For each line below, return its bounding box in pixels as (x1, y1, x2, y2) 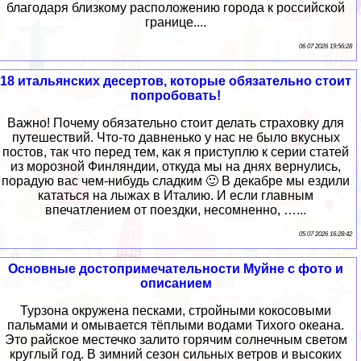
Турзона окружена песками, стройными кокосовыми (20, 304, 331, 318)
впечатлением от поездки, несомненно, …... (45, 203, 306, 218)
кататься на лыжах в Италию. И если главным (38, 189, 313, 203)
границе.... (145, 15, 206, 30)
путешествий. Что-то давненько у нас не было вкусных (11, 131, 340, 145)
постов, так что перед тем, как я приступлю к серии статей (2, 145, 349, 160)
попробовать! (131, 89, 221, 103)
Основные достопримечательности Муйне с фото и (8, 262, 343, 276)
